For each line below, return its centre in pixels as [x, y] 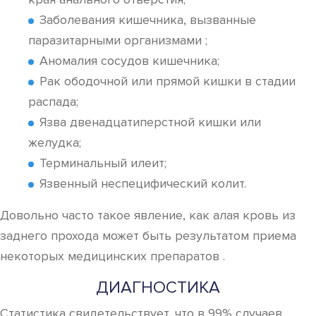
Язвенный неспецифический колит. [143, 183]
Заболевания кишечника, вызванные [148, 20]
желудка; [55, 142]
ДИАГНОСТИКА [158, 287]
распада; [53, 102]
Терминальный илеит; [103, 163]
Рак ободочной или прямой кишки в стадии [168, 81]
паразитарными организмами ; [118, 40]
